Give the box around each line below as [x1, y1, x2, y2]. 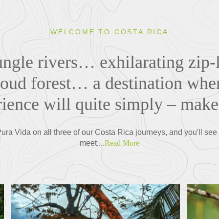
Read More [105, 138, 139, 147]
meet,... [80, 138, 105, 147]
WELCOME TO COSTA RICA [50, 27, 169, 36]
